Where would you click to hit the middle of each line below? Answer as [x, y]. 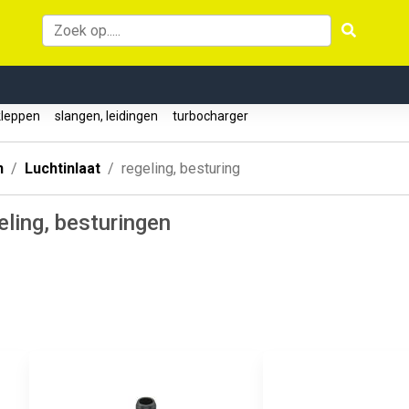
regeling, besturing [181, 168]
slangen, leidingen [106, 116]
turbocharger [210, 116]
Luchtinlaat [63, 168]
